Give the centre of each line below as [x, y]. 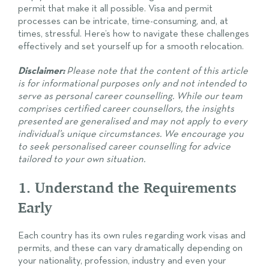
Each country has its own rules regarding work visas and [132, 235]
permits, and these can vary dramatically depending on [130, 248]
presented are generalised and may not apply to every [133, 121]
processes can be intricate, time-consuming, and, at [123, 21]
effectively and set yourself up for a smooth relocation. [131, 46]
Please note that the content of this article [156, 71]
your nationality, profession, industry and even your [122, 261]
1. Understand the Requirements [127, 187]
